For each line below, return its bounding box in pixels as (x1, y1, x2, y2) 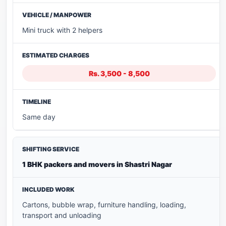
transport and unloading (22, 210, 101, 219)
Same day (22, 112, 55, 121)
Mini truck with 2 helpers (22, 25, 102, 34)
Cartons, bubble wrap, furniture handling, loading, (22, 200, 186, 209)
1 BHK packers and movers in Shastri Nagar (22, 159, 172, 168)
